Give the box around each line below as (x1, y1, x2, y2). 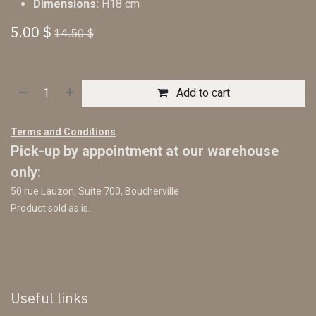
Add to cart (174, 85, 231, 99)
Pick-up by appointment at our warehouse (11, 142, 279, 159)
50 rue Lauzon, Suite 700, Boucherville (11, 185, 179, 197)
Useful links (11, 288, 88, 308)
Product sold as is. (11, 202, 90, 214)
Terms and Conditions (11, 126, 116, 138)
